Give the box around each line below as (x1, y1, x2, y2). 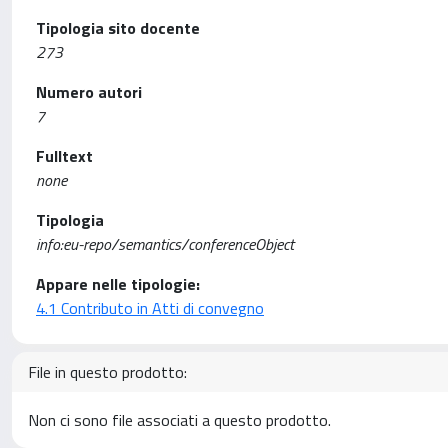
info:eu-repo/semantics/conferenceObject (36, 232, 294, 256)
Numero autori (36, 80, 142, 104)
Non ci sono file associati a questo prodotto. (28, 408, 331, 432)
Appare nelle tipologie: (36, 272, 200, 296)
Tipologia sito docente (36, 16, 200, 40)
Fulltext (36, 144, 93, 168)
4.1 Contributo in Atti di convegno (36, 296, 264, 320)
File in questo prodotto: (28, 360, 187, 384)
